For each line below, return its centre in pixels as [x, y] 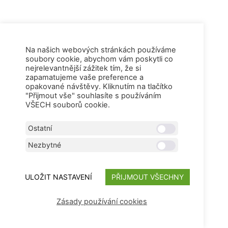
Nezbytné [45, 145]
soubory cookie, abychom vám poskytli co [99, 59]
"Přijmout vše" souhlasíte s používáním [93, 96]
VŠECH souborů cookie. [68, 105]
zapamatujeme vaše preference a [84, 77]
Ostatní [40, 128]
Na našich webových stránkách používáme [101, 50]
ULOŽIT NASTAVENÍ [58, 177]
